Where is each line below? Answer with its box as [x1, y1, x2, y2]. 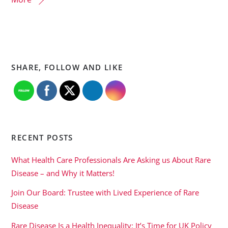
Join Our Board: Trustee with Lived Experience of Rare [11, 187, 199, 198]
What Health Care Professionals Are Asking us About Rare [11, 155, 211, 165]
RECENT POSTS [11, 132, 73, 143]
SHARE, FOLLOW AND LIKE [11, 62, 123, 73]
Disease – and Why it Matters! [11, 168, 115, 179]
